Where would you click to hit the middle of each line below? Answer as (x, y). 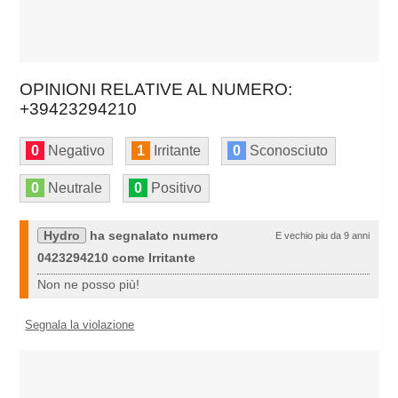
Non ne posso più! (89, 285)
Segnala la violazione (80, 325)
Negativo (75, 151)
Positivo (175, 188)
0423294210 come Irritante (117, 258)
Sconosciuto (287, 151)
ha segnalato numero (153, 236)
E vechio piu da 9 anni (322, 236)
